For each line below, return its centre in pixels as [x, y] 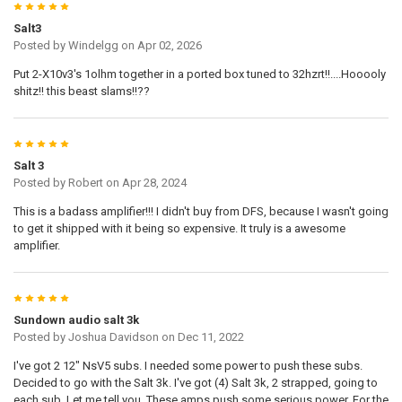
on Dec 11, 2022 [201, 337]
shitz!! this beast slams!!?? [81, 92]
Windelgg [93, 46]
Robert [85, 183]
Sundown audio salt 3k [76, 320]
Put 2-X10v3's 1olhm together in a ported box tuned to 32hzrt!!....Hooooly [199, 74]
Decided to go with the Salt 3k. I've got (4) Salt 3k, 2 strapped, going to [195, 383]
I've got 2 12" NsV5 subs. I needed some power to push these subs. [188, 366]
